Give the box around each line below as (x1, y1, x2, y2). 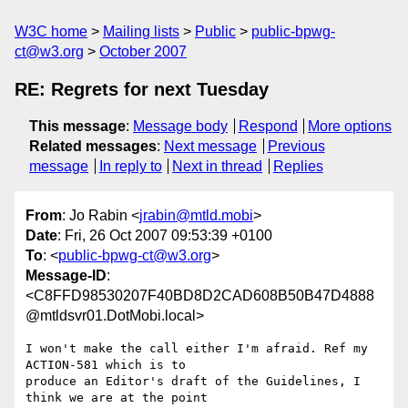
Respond (238, 118, 298, 134)
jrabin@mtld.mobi (139, 208, 253, 224)
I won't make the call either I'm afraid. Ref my (25, 342, 368, 356)
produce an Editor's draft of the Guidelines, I (25, 374, 361, 389)
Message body (133, 118, 228, 134)
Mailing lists (103, 24, 179, 39)
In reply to (98, 158, 162, 174)
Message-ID (25, 268, 107, 284)
